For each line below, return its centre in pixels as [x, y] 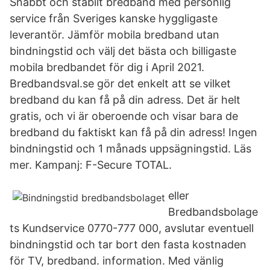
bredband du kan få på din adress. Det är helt [125, 100]
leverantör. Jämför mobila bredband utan [115, 35]
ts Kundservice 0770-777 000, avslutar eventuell [132, 228]
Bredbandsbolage [213, 212]
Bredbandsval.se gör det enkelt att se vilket [120, 83]
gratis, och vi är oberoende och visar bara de [124, 116]
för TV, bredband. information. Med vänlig [117, 261]
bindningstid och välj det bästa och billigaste [123, 51]
